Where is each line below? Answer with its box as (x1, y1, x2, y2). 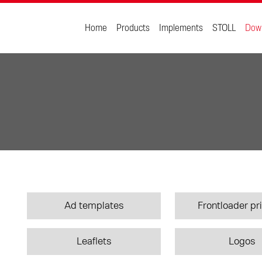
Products (116, 23, 150, 33)
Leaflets (76, 236, 112, 247)
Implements (159, 23, 203, 33)
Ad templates (64, 201, 124, 211)
